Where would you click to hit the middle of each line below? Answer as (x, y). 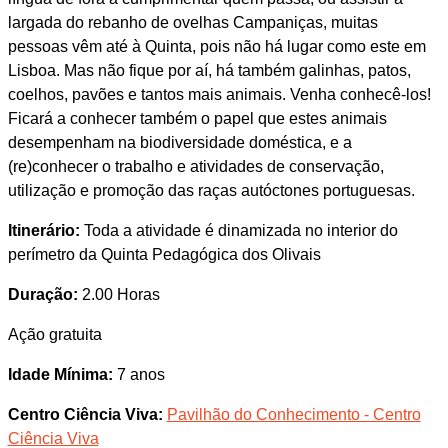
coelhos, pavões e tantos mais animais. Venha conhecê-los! (219, 94)
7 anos (138, 374)
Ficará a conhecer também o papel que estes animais (197, 118)
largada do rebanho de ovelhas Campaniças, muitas (192, 22)
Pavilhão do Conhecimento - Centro (293, 414)
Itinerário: (43, 230)
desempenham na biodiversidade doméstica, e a (179, 142)
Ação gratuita (54, 334)
